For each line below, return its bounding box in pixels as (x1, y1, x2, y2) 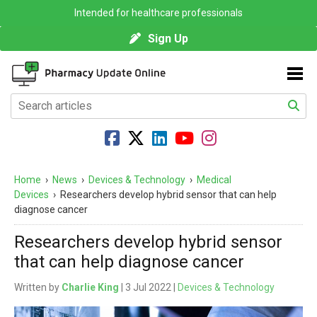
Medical (197, 174, 231, 186)
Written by (14, 282, 62, 294)
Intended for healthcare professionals (74, 7, 243, 18)
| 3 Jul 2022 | (119, 282, 178, 294)
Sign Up (147, 32, 188, 45)
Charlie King (62, 282, 119, 294)
